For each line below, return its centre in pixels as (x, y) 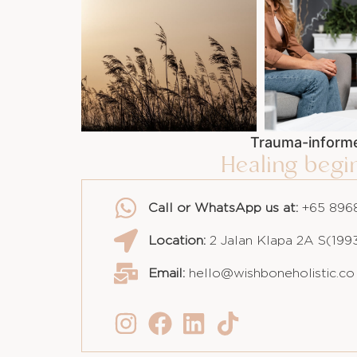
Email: (166, 274)
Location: (177, 241)
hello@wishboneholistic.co (269, 274)
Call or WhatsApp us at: (223, 208)
